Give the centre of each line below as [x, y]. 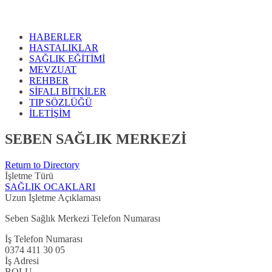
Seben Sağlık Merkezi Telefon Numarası [83, 219]
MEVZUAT [53, 70]
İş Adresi [22, 261]
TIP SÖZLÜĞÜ [61, 103]
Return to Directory [42, 165]
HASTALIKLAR [64, 48]
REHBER [49, 81]
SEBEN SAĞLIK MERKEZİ [96, 139]
